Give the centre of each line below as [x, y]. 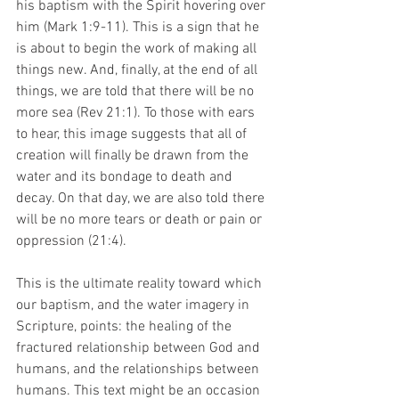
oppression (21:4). [75, 241]
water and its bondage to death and [126, 177]
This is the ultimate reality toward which [141, 284]
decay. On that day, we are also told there [142, 198]
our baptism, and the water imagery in [134, 305]
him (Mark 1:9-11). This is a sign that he [139, 27]
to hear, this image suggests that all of [133, 134]
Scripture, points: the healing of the [126, 326]
